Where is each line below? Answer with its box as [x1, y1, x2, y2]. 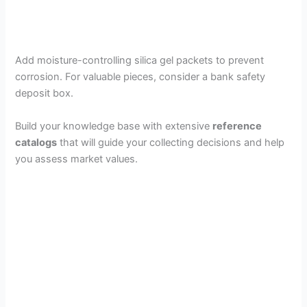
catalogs [15, 136, 58, 149]
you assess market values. [15, 152, 138, 165]
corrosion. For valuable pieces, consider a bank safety [15, 71, 266, 84]
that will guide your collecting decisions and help [57, 136, 285, 149]
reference [212, 119, 262, 132]
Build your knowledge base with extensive [15, 119, 213, 132]
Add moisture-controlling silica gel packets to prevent [15, 54, 265, 67]
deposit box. [15, 87, 74, 100]
